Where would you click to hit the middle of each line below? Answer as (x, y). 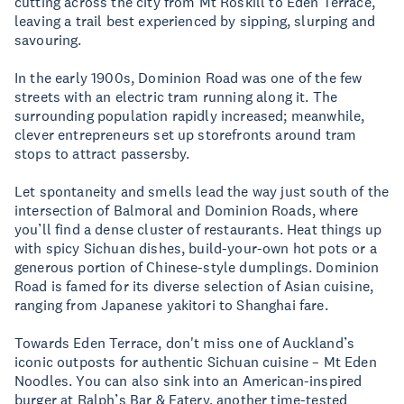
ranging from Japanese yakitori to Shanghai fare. (175, 305)
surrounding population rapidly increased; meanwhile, (190, 115)
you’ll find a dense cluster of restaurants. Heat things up (198, 229)
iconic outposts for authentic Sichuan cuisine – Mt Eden (196, 362)
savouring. (52, 40)
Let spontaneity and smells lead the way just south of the (202, 191)
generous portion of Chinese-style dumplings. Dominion (197, 267)
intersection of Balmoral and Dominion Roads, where (187, 210)
